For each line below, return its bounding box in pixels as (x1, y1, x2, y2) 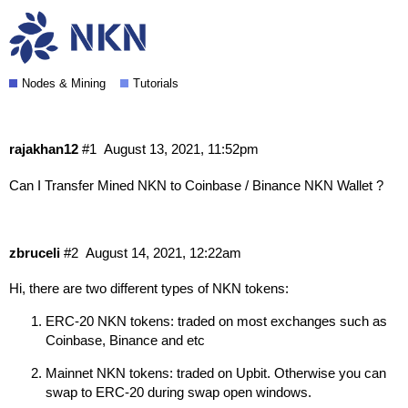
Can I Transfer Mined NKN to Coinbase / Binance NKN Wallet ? (9, 178, 383, 193)
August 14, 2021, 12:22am (85, 244, 241, 260)
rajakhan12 (9, 141, 78, 158)
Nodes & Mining (22, 76, 106, 90)
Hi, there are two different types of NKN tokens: (9, 280, 289, 297)
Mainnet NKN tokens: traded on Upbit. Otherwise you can (46, 365, 386, 382)
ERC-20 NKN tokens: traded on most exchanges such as (46, 313, 387, 330)
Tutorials (133, 76, 178, 90)
